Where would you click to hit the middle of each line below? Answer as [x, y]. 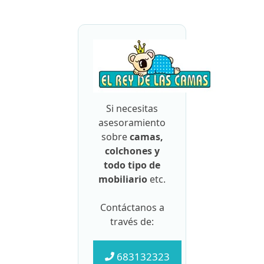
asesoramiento [132, 122]
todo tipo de [132, 165]
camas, [146, 136]
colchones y [132, 151]
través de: [132, 221]
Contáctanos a [132, 207]
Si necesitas [132, 108]
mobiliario [123, 179]
